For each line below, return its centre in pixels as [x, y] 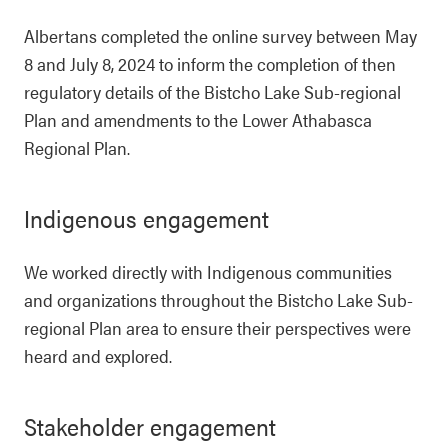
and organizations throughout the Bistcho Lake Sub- [218, 299]
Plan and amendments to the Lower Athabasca [198, 119]
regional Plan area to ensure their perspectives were [217, 327]
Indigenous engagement [146, 218]
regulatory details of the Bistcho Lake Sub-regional [212, 91]
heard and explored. [98, 355]
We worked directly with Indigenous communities [208, 271]
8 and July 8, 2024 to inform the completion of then [210, 63]
